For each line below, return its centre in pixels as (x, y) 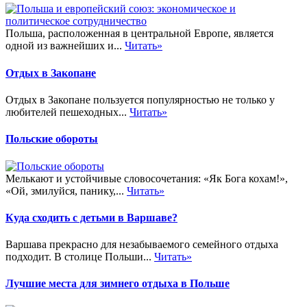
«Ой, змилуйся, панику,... (66, 191)
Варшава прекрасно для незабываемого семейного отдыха (142, 245)
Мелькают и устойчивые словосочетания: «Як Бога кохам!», (147, 178)
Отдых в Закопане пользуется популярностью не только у (140, 99)
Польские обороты (52, 139)
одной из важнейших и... (65, 46)
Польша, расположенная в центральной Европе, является (139, 34)
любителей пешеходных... (67, 112)
